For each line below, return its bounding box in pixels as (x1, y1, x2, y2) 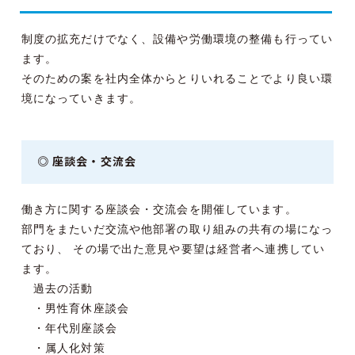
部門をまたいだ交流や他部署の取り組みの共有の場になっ (21, 223, 333, 236)
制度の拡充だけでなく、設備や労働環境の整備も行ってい (21, 32, 333, 46)
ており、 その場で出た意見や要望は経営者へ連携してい (21, 242, 325, 256)
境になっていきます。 (21, 92, 142, 105)
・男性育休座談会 (21, 302, 129, 315)
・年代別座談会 (21, 322, 117, 335)
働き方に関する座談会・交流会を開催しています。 (21, 203, 297, 216)
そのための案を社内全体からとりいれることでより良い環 (21, 72, 333, 86)
